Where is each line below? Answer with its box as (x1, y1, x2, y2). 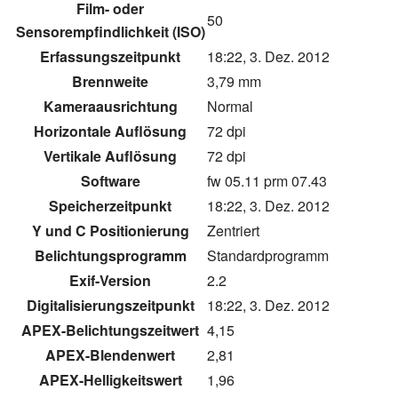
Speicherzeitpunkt (49, 195, 171, 217)
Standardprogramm (207, 245, 329, 267)
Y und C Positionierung (31, 220, 189, 242)
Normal (207, 96, 253, 117)
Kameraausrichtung (43, 96, 178, 117)
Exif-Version (69, 270, 151, 291)
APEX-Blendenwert (45, 345, 175, 366)
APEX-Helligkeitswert (38, 370, 182, 391)
